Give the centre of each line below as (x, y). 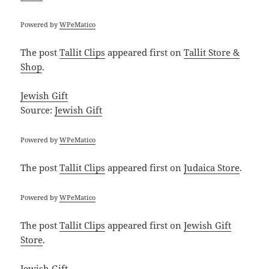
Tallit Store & (212, 53)
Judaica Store (212, 168)
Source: (38, 110)
